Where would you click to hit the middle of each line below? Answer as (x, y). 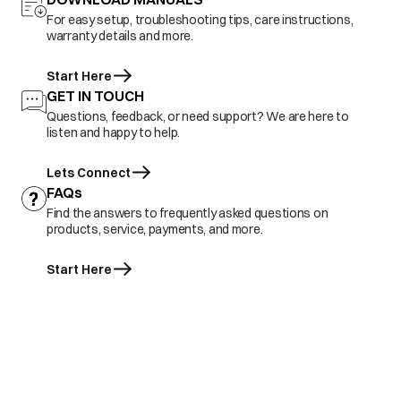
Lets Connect (89, 173)
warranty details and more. (120, 36)
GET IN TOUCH (95, 96)
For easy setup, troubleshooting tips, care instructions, (200, 20)
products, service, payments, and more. (155, 229)
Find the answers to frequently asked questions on (188, 213)
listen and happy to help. (114, 132)
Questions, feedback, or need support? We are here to (198, 116)
